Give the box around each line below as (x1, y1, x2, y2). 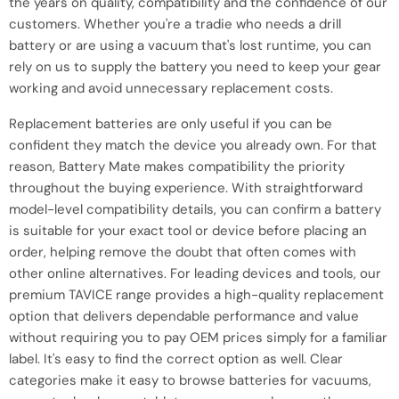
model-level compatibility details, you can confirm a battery (9, 199, 381, 218)
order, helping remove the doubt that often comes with (9, 242, 356, 261)
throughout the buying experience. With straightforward (9, 178, 362, 197)
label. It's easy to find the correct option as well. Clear (9, 349, 343, 368)
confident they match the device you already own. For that (9, 135, 377, 154)
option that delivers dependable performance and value (9, 306, 359, 325)
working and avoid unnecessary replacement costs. (9, 78, 333, 97)
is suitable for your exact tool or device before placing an (9, 221, 367, 240)
